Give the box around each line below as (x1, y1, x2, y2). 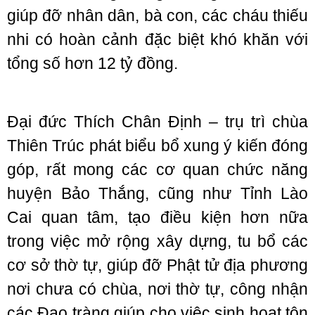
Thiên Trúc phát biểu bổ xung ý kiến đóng (7, 136, 308, 155)
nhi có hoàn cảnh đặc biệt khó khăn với (7, 30, 308, 49)
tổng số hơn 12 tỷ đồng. (7, 54, 178, 72)
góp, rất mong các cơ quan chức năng (7, 160, 308, 179)
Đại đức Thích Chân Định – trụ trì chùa (7, 112, 308, 131)
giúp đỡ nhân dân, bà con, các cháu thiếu (7, 6, 308, 25)
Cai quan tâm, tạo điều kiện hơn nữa (7, 208, 308, 226)
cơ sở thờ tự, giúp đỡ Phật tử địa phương (7, 256, 308, 274)
